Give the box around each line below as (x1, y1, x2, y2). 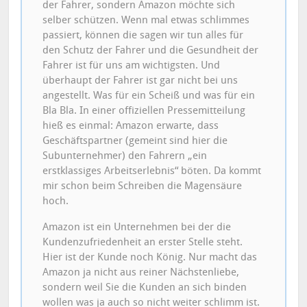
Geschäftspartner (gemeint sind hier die (42, 134, 228, 147)
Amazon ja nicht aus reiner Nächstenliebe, (42, 265, 240, 278)
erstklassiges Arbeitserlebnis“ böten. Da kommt (42, 164, 262, 177)
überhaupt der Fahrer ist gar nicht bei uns (42, 73, 238, 86)
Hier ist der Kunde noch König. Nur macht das (42, 250, 258, 263)
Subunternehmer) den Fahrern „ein (42, 149, 208, 162)
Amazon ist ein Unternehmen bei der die (42, 220, 232, 233)
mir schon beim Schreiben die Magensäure (42, 179, 243, 192)
